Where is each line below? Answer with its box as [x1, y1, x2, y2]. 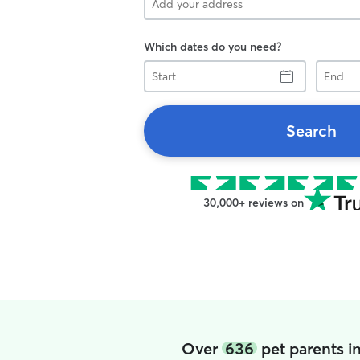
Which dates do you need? [144, 39, 281, 54]
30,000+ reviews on [202, 195, 304, 210]
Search [285, 121, 337, 141]
